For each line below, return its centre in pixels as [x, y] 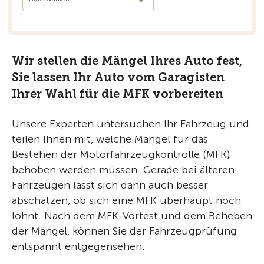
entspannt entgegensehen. [78, 246]
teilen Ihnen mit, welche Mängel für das [110, 139]
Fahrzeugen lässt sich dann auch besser [110, 185]
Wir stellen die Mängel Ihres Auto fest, [127, 61]
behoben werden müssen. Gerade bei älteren [123, 170]
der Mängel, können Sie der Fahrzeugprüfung [124, 231]
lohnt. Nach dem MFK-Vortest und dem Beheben [132, 216]
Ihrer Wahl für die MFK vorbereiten [118, 94]
